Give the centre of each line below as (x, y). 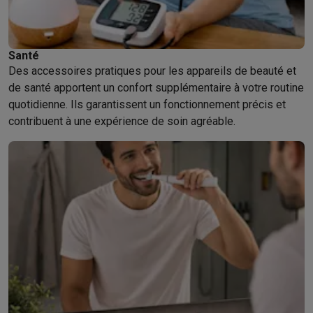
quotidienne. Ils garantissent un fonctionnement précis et (147, 104)
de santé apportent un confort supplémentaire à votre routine (156, 88)
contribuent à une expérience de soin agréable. (122, 121)
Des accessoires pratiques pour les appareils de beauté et (152, 71)
